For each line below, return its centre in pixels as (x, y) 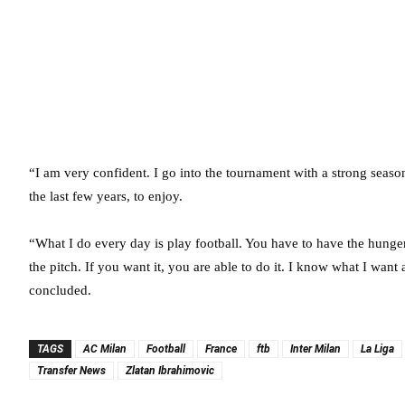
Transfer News (71, 371)
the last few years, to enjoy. (106, 196)
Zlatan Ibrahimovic (170, 371)
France (221, 349)
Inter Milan (316, 349)
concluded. (60, 290)
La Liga (377, 349)
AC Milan (105, 349)
